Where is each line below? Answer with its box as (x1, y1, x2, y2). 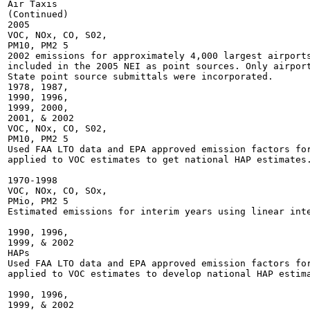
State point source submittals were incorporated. (8, 71, 273, 82)
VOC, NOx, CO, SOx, (8, 185, 107, 196)
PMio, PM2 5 (8, 196, 69, 206)
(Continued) (8, 9, 69, 19)
